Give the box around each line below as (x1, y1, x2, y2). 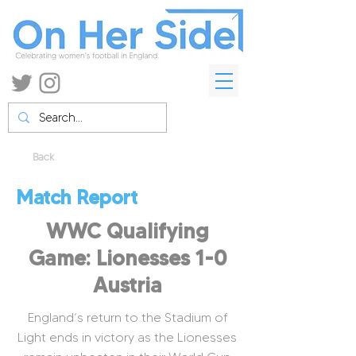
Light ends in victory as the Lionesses (17, 330, 237, 345)
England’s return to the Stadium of (27, 310, 227, 325)
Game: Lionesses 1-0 (28, 246, 226, 271)
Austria (92, 273, 162, 298)
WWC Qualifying (45, 219, 209, 244)
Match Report (16, 186, 137, 209)
